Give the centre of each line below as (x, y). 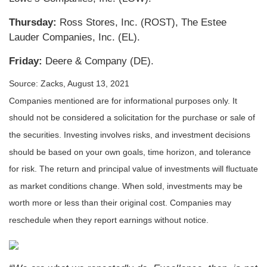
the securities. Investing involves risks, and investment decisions (130, 135)
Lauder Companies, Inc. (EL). (74, 38)
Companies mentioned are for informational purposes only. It (123, 100)
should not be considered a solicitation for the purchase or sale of (132, 118)
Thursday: (33, 23)
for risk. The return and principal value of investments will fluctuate (133, 169)
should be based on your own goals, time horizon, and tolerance (130, 152)
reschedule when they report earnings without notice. (109, 220)
